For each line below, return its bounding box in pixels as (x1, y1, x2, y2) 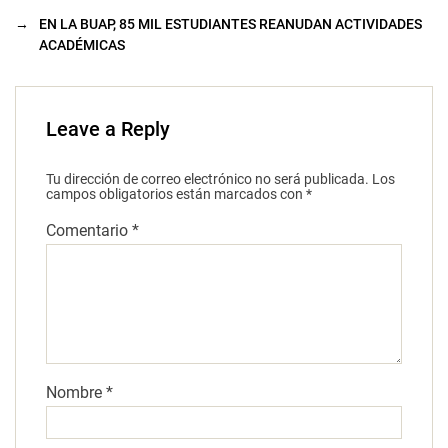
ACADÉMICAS (39, 37, 125, 54)
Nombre (46, 383, 106, 403)
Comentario (46, 221, 132, 241)
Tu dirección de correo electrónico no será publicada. (46, 171, 369, 188)
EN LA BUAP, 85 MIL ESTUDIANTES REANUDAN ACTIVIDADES (39, 16, 422, 33)
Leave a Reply (46, 117, 170, 142)
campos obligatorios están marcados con (46, 186, 306, 203)
